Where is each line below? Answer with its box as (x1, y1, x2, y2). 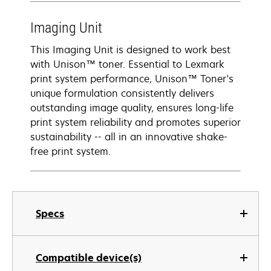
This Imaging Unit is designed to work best (30, 43, 230, 56)
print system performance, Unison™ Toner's (30, 72, 233, 85)
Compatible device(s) (36, 251, 142, 264)
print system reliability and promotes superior (30, 116, 241, 129)
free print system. (30, 145, 111, 158)
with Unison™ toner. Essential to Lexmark (30, 57, 224, 71)
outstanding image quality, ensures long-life (30, 101, 233, 114)
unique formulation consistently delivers (30, 87, 214, 100)
